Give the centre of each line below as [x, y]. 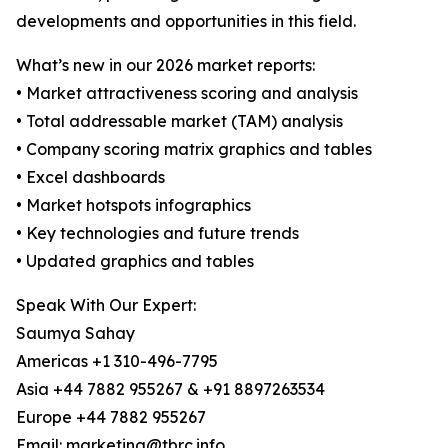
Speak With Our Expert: [106, 305]
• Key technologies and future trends [157, 233]
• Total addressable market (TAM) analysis [179, 121]
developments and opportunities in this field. [186, 21]
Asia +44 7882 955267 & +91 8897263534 [170, 389]
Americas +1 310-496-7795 [117, 361]
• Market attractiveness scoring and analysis [187, 93]
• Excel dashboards [90, 177]
